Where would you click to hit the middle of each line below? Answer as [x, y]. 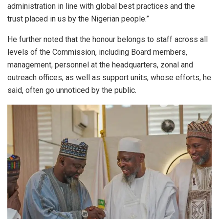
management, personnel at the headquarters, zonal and [100, 65]
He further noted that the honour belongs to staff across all [108, 39]
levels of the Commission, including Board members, [97, 52]
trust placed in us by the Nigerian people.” [78, 19]
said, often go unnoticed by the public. [72, 90]
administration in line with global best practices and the [101, 6]
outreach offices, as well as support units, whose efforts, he [109, 77]
